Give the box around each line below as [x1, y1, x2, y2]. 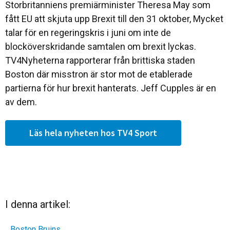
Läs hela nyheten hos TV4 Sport [29, 127, 157, 139]
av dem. [5, 97, 37, 107]
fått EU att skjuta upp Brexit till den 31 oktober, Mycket [5, 13, 223, 24]
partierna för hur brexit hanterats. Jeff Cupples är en [5, 83, 216, 93]
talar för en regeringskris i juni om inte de [5, 27, 171, 38]
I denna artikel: [5, 198, 70, 210]
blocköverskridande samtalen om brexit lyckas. [5, 41, 196, 52]
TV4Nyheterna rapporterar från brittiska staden [5, 55, 195, 66]
